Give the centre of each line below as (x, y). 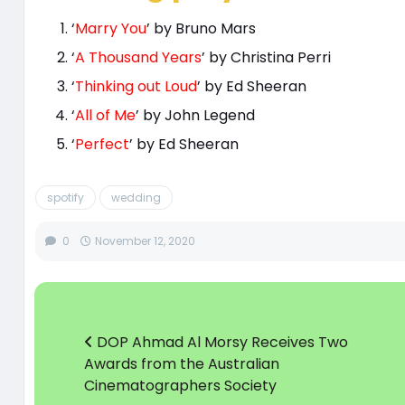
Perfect (102, 145)
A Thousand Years (138, 58)
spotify (65, 198)
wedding (136, 198)
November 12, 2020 (145, 241)
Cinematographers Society (180, 386)
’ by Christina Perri (266, 58)
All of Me (105, 116)
